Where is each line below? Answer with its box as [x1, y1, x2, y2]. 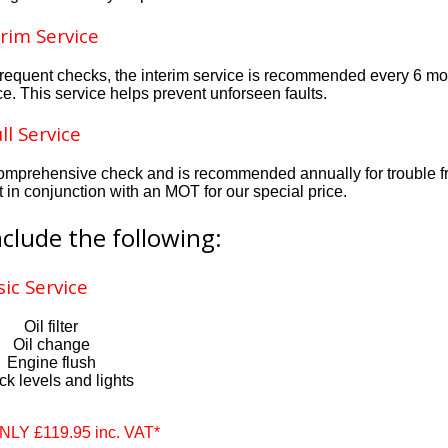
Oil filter [24, 317, 79, 335]
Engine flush [6, 353, 96, 371]
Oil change [12, 335, 90, 353]
